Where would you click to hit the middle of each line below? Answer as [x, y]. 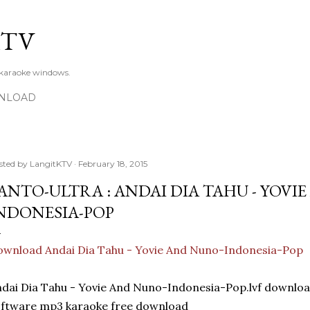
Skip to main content [155, 17]
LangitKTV [51, 164]
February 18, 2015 [113, 164]
